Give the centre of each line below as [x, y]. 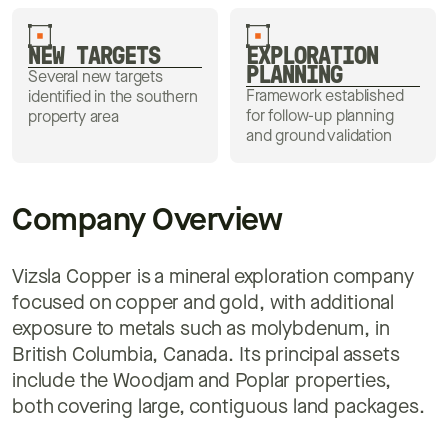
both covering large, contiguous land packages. [218, 407]
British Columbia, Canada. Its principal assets [206, 355]
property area [73, 117]
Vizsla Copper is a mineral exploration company [213, 277]
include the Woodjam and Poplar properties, [202, 381]
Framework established [325, 96]
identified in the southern [113, 97]
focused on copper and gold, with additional [203, 303]
